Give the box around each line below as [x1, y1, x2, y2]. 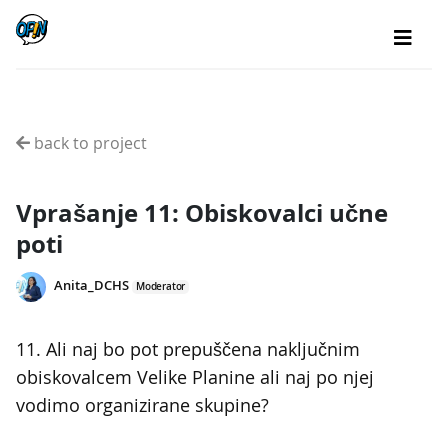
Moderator [136, 280, 186, 294]
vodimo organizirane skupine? [16, 393, 269, 417]
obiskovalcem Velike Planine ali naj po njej [16, 365, 374, 389]
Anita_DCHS [54, 277, 129, 295]
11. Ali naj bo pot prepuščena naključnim [16, 337, 360, 361]
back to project [30, 132, 147, 154]
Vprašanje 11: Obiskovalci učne [16, 196, 388, 230]
